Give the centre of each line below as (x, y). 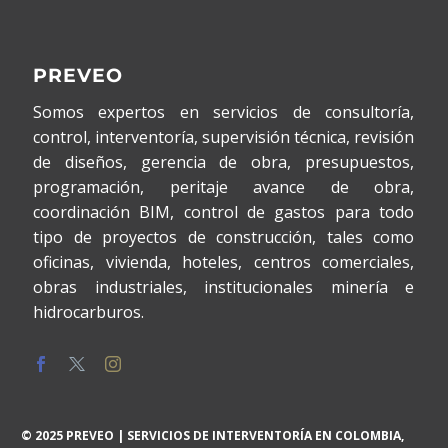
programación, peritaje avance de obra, (223, 187)
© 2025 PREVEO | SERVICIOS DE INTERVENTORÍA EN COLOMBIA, (212, 436)
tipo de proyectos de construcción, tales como (223, 237)
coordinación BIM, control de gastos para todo (223, 212)
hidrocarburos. (88, 312)
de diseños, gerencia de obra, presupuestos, (223, 162)
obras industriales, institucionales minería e (223, 287)
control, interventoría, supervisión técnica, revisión (223, 137)
